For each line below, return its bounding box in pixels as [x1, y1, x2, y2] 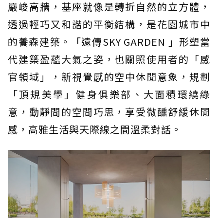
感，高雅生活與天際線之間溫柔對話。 [8, 122, 182, 136]
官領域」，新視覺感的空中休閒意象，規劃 [8, 69, 210, 84]
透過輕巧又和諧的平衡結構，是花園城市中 [8, 17, 210, 31]
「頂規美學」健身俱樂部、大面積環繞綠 [8, 87, 210, 101]
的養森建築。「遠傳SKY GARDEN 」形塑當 [8, 34, 210, 49]
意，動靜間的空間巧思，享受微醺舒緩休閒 [8, 104, 210, 119]
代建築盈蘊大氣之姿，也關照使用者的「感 [8, 52, 210, 66]
